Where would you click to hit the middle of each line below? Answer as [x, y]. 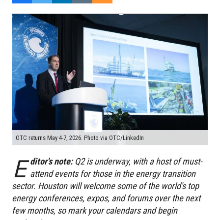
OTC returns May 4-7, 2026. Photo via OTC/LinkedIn [80, 137]
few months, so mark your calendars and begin [95, 210]
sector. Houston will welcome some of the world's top [105, 186]
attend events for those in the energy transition [112, 173]
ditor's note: [51, 161]
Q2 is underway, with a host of [127, 161]
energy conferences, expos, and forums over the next [106, 198]
